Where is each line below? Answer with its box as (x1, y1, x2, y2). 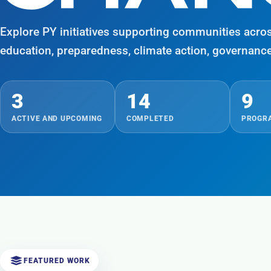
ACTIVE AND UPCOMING (11, 114, 102, 123)
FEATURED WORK (24, 256, 90, 265)
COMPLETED (126, 114, 174, 123)
